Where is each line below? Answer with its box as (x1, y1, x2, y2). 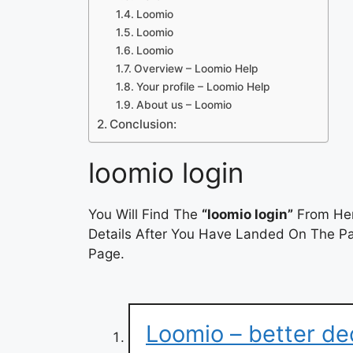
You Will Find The (88, 206, 202, 223)
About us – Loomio (136, 98, 232, 112)
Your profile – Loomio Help (136, 80, 270, 94)
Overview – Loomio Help (133, 62, 258, 76)
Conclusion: (110, 117, 177, 132)
